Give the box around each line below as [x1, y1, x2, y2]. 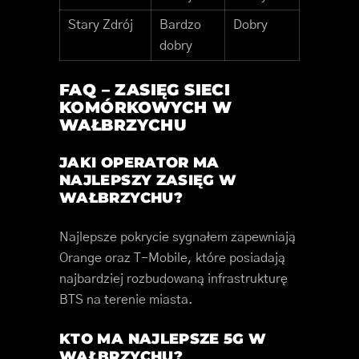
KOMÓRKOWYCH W [59, 98, 232, 118]
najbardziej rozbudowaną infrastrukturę [59, 272, 288, 286]
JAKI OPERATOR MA [59, 154, 220, 172]
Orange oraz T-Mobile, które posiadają [59, 252, 285, 265]
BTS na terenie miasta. [59, 293, 193, 307]
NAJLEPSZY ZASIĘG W [59, 171, 237, 190]
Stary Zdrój [68, 18, 133, 32]
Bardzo [159, 18, 201, 32]
